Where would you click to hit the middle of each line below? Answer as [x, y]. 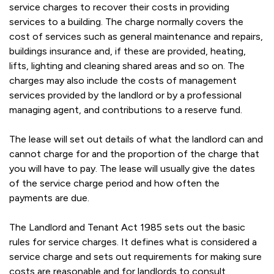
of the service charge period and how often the [114, 183]
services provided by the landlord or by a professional [125, 95]
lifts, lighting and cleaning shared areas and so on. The [127, 66]
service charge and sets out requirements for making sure [135, 257]
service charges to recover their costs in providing [119, 7]
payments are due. [49, 198]
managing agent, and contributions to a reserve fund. [126, 110]
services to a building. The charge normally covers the [126, 22]
